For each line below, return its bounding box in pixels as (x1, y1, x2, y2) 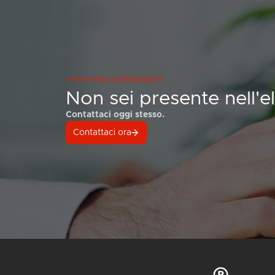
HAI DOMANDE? (95, 75, 163, 84)
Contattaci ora (72, 128, 131, 137)
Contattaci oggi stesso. (65, 110, 165, 119)
